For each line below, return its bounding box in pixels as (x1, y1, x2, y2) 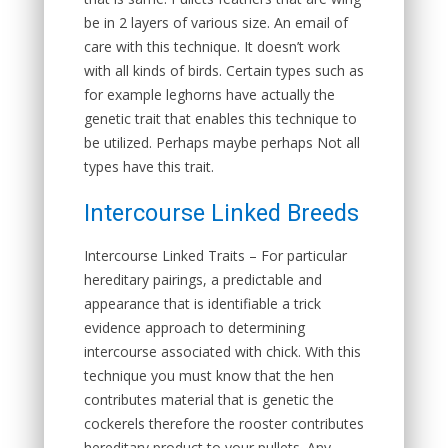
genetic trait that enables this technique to (84, 109, 357, 128)
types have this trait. (84, 157, 214, 176)
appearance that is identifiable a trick (84, 294, 321, 313)
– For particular (249, 246, 347, 265)
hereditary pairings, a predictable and (84, 270, 322, 289)
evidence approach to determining (84, 318, 305, 337)
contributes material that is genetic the (84, 390, 334, 409)
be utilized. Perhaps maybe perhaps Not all (84, 133, 360, 152)
